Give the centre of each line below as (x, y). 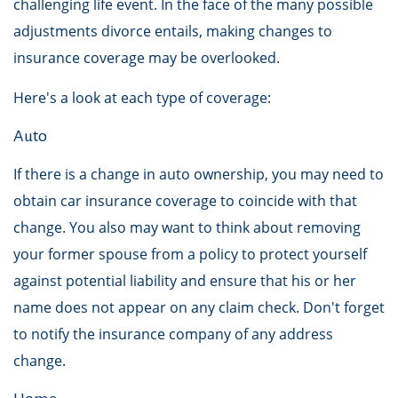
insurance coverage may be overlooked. (147, 58)
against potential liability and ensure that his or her (185, 281)
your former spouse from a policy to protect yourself (190, 254)
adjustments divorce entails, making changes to (173, 31)
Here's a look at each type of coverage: (142, 98)
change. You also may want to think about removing (187, 227)
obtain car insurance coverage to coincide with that (185, 201)
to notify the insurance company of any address (173, 334)
